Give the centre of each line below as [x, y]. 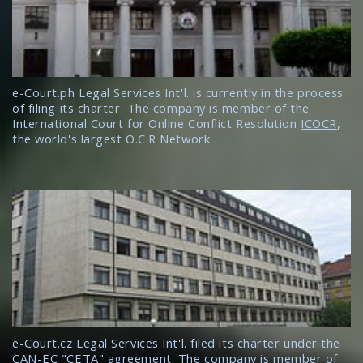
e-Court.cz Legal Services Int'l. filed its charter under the [176, 342]
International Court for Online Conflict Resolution [157, 123]
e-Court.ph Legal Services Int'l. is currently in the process [178, 92]
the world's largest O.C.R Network [111, 138]
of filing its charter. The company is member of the [161, 107]
